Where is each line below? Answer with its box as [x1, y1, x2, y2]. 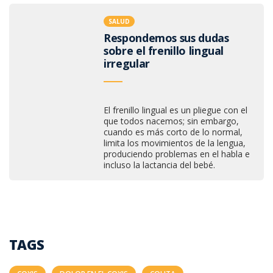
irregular [104, 56, 150, 71]
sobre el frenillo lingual [104, 43, 224, 58]
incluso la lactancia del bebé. [104, 158, 215, 171]
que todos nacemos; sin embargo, [104, 115, 239, 127]
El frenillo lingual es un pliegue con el [104, 104, 247, 116]
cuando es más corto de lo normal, [104, 126, 243, 138]
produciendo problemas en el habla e [104, 147, 250, 160]
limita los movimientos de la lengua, [104, 136, 246, 149]
